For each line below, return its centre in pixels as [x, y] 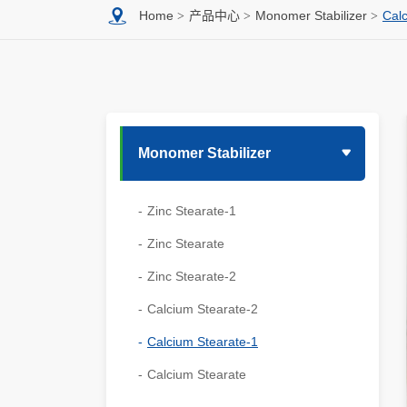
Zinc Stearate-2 [192, 276]
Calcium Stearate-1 [203, 342]
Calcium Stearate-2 [203, 309]
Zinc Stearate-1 [192, 211]
